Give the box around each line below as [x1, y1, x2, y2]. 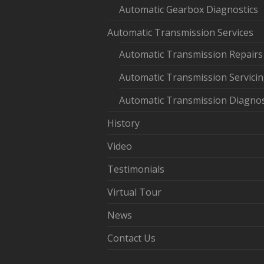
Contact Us [107, 232, 156, 245]
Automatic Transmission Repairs [119, 48, 263, 61]
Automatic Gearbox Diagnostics [119, 3, 258, 16]
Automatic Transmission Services [107, 26, 253, 39]
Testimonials [107, 163, 164, 176]
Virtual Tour [107, 186, 161, 199]
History [107, 117, 140, 130]
